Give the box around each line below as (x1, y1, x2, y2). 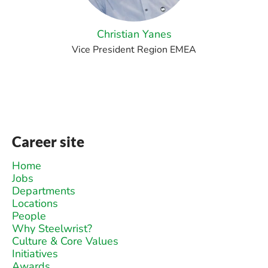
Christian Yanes (96, 27, 172, 41)
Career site (12, 133, 84, 150)
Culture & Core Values (12, 234, 118, 248)
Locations (12, 196, 58, 211)
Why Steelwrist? (12, 221, 92, 236)
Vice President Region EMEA (72, 43, 196, 56)
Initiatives (12, 246, 58, 261)
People (12, 209, 46, 223)
